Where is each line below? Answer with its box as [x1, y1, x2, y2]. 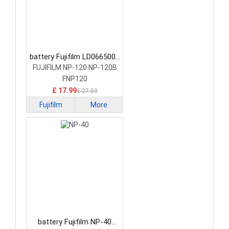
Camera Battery [48, 63, 102, 73]
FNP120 [62, 75, 87, 83]
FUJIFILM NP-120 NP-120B [32, 63, 117, 72]
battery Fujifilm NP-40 [38, 217, 111, 227]
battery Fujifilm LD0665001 [30, 52, 120, 62]
